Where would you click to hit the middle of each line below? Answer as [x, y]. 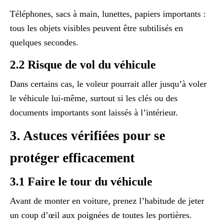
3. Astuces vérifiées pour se [88, 136]
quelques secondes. [44, 43]
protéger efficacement [72, 158]
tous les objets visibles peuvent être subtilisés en [96, 28]
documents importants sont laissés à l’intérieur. [94, 113]
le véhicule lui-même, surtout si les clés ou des [94, 98]
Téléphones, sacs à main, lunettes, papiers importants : [108, 14]
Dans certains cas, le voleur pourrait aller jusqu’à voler [108, 84]
